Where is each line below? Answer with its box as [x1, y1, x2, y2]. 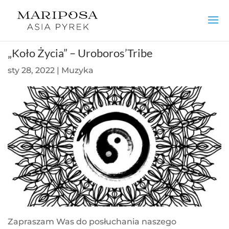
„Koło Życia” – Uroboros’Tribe [8, 46, 153, 60]
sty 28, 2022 [8, 65, 55, 75]
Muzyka [61, 65, 94, 75]
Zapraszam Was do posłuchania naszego [8, 217, 176, 227]
